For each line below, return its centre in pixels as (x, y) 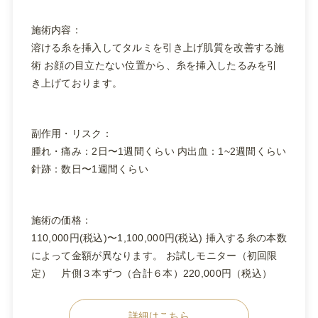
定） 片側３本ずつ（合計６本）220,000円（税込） (152, 273)
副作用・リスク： (71, 134)
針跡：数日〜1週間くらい (90, 169)
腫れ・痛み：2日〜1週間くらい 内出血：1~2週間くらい (159, 152)
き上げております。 (77, 83)
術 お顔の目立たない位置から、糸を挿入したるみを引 (154, 65)
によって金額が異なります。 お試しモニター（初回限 (154, 255)
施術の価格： (61, 220)
